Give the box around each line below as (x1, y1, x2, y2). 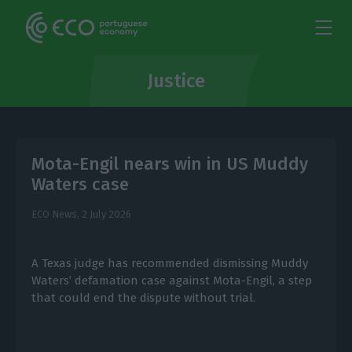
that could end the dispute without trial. (31, 290, 255, 305)
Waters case (31, 174, 129, 195)
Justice (147, 70, 205, 92)
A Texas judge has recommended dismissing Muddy (31, 255, 308, 270)
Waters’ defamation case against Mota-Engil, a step (31, 273, 312, 288)
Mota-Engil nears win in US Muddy (31, 153, 308, 174)
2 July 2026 (81, 208, 131, 220)
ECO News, (31, 208, 82, 220)
